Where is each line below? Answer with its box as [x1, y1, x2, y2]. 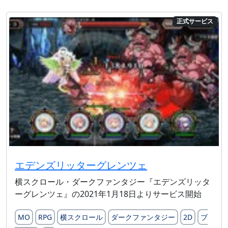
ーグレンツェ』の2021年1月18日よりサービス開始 [15, 188, 202, 200]
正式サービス [177, 17, 214, 26]
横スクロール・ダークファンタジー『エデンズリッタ [15, 176, 210, 188]
